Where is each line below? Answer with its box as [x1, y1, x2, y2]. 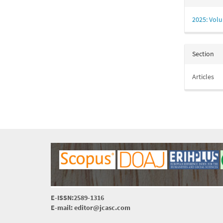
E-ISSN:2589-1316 [51, 193, 104, 202]
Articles [192, 72, 215, 81]
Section [192, 49, 215, 58]
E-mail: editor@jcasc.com [51, 203, 130, 212]
